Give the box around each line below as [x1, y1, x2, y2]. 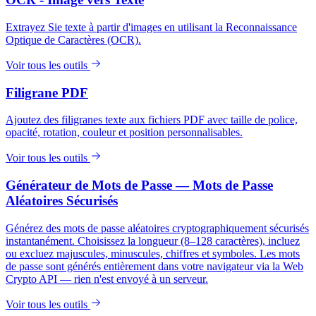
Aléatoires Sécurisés [6, 193, 118, 209]
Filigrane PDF [6, 85, 88, 100]
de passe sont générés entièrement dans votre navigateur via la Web [6, 260, 303, 272]
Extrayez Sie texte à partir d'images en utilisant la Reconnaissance [6, 20, 297, 33]
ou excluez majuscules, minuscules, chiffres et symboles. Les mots [6, 247, 300, 260]
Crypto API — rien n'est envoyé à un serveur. [6, 272, 208, 285]
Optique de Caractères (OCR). [6, 33, 141, 46]
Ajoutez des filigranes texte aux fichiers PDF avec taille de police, [6, 114, 298, 126]
